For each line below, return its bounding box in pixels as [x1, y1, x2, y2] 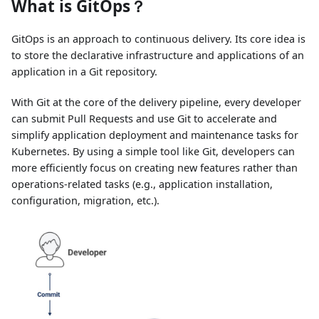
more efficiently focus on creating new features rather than [11, 161, 298, 175]
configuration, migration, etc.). [11, 194, 159, 208]
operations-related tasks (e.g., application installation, [11, 177, 273, 192]
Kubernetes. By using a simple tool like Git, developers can [11, 145, 295, 159]
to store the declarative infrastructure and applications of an [11, 48, 304, 63]
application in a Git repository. [11, 65, 157, 79]
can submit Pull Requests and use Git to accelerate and [11, 112, 277, 126]
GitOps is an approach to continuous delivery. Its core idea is [11, 32, 305, 46]
